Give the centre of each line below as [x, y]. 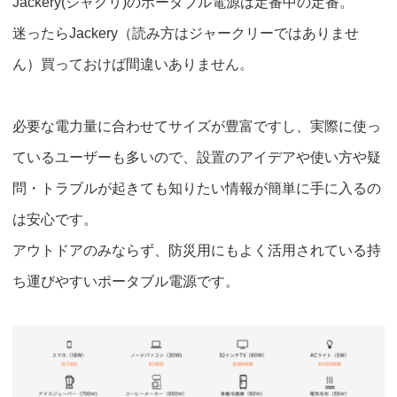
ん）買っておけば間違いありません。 [133, 65]
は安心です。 [55, 220]
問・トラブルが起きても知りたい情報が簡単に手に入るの [197, 189]
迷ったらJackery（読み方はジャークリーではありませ [186, 34]
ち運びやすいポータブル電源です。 [126, 282]
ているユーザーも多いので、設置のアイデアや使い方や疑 [197, 158]
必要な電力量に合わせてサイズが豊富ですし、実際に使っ [197, 127]
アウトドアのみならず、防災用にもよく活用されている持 [197, 251]
